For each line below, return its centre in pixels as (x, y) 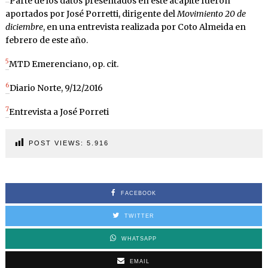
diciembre (24, 27)
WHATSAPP (139, 238)
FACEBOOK (138, 193)
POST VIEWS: (56, 143)
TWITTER (140, 216)
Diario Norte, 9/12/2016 (56, 88)
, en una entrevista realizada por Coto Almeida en (144, 27)
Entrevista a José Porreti (59, 112)
